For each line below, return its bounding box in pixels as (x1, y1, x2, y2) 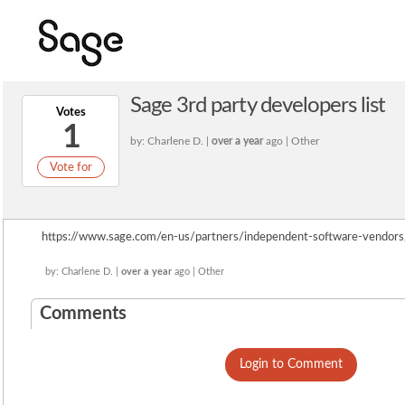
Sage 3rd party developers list (130, 95, 386, 117)
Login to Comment (240, 358, 343, 371)
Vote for (49, 160, 92, 174)
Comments (40, 305, 127, 323)
